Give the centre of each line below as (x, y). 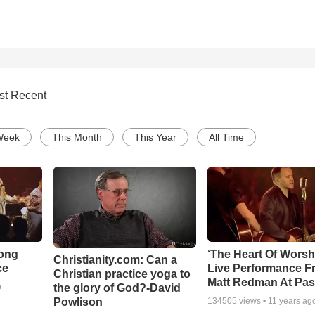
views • (253, 301)
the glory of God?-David (117, 288)
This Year (155, 137)
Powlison (78, 302)
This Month (77, 137)
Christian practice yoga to (122, 274)
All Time (226, 137)
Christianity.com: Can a (115, 259)
